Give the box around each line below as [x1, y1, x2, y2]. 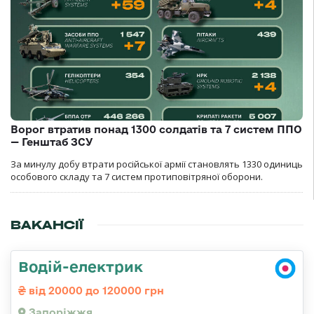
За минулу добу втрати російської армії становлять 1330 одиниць [11, 158, 303, 171]
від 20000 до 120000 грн [26, 285, 164, 297]
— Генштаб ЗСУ [11, 136, 96, 149]
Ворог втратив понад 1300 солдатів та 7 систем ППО [11, 123, 302, 136]
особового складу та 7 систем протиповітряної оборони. [11, 170, 263, 184]
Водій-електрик [18, 258, 143, 275]
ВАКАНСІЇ [11, 217, 83, 233]
